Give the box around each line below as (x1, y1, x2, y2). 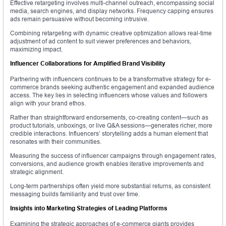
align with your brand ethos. (10, 99, 86, 107)
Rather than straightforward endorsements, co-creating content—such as (10, 114, 208, 122)
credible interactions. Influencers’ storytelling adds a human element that (10, 130, 208, 138)
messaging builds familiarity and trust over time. (10, 190, 140, 198)
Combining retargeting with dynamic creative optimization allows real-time (10, 29, 212, 37)
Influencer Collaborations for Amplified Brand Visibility (10, 60, 165, 68)
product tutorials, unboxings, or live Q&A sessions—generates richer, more (10, 122, 212, 130)
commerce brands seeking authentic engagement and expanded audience (10, 83, 214, 91)
